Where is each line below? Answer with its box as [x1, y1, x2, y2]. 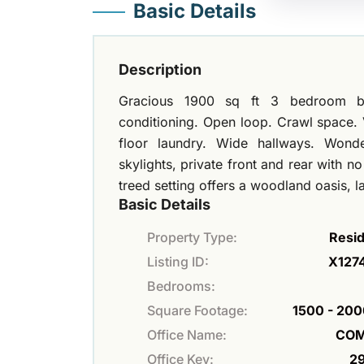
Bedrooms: [147, 277, 215, 294]
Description [119, 60, 201, 78]
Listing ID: [147, 253, 209, 270]
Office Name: [147, 326, 227, 343]
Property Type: [147, 228, 237, 245]
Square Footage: [147, 301, 248, 318]
